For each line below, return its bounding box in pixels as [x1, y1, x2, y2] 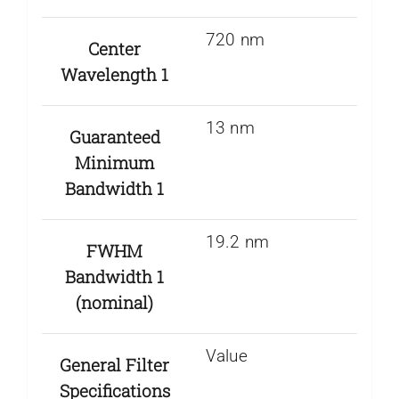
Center [88, 37, 142, 60]
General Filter [60, 353, 170, 376]
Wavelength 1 [61, 62, 169, 85]
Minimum [75, 151, 155, 174]
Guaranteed [69, 125, 160, 148]
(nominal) [76, 290, 154, 313]
